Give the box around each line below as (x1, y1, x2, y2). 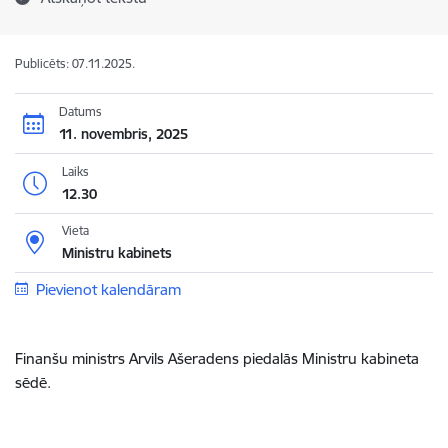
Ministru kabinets (61, 244, 172, 262)
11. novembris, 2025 (58, 124, 188, 143)
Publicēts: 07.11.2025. (15, 56, 135, 71)
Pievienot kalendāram (35, 280, 181, 299)
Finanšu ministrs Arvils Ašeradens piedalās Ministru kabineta (15, 349, 419, 368)
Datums (58, 103, 102, 119)
